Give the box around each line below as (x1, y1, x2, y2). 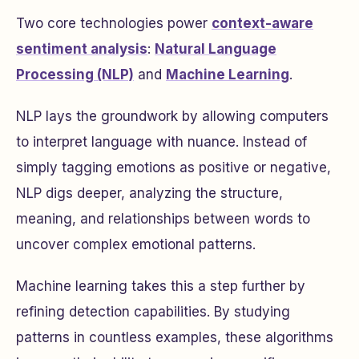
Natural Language (155, 41, 276, 57)
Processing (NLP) (16, 67, 134, 83)
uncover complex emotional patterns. (16, 236, 256, 252)
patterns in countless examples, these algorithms (16, 329, 333, 345)
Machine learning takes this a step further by (16, 278, 305, 294)
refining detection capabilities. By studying (16, 304, 290, 320)
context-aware (212, 15, 313, 31)
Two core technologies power (16, 15, 212, 31)
